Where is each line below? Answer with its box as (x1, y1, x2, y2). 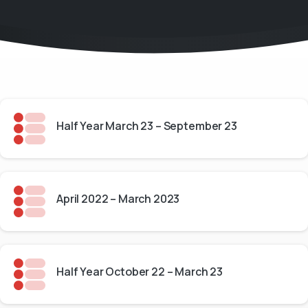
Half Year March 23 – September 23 (56, 118, 237, 133)
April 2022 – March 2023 (56, 191, 180, 206)
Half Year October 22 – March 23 (56, 264, 223, 279)
